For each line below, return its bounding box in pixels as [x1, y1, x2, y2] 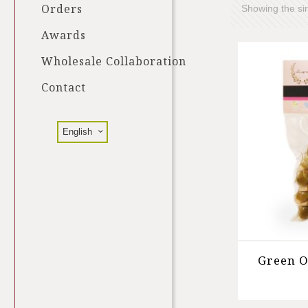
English [63, 126, 92, 137]
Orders [41, 1, 82, 16]
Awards [41, 27, 86, 43]
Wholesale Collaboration [41, 54, 186, 69]
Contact [41, 80, 86, 95]
